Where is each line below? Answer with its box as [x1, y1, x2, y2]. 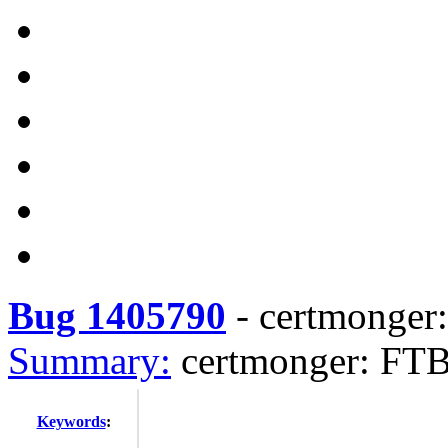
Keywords [36, 413, 106, 430]
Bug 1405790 [8, 294, 226, 337]
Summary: [8, 339, 171, 382]
